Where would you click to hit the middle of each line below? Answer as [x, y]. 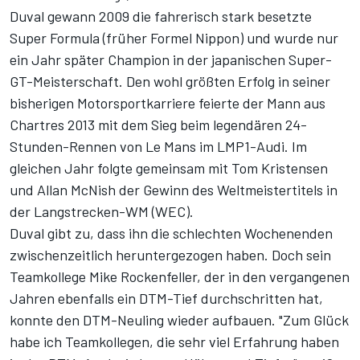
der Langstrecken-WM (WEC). [102, 212]
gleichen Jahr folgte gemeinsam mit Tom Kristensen [169, 168]
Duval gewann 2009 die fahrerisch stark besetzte [161, 16]
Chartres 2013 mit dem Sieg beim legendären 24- [158, 125]
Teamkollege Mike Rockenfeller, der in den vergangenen [180, 277]
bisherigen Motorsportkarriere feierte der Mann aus [168, 103]
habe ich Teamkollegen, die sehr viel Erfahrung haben [174, 342]
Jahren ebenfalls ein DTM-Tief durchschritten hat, [166, 299]
